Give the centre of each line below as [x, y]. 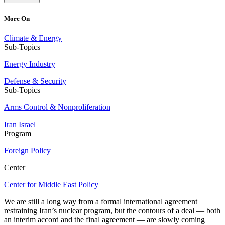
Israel [27, 125]
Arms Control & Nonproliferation [57, 107]
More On [17, 18]
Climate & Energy [33, 38]
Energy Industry [30, 64]
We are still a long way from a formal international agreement [101, 202]
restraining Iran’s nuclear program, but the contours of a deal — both [112, 211]
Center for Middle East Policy [51, 185]
